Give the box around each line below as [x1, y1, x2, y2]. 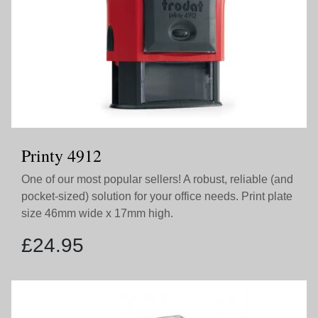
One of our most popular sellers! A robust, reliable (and [21, 173, 293, 185]
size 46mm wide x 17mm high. [21, 207, 173, 219]
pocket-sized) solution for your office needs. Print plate [21, 190, 292, 202]
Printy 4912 [21, 144, 102, 167]
